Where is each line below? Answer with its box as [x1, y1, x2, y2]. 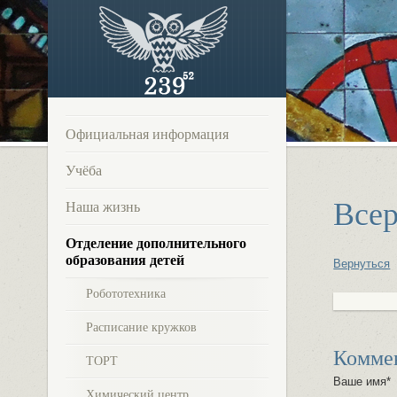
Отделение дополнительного [65, 236, 246, 251]
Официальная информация [65, 127, 229, 142]
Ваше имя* [333, 374, 392, 388]
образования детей [65, 253, 184, 268]
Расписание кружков [85, 321, 197, 334]
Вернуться [333, 256, 391, 270]
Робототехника [85, 287, 166, 300]
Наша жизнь [65, 199, 140, 214]
